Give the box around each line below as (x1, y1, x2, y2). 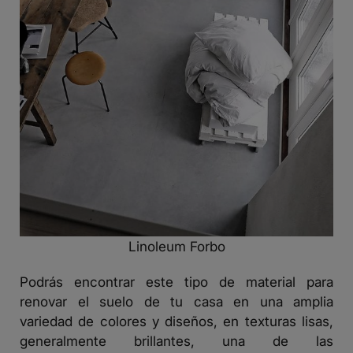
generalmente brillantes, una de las (20, 333, 333, 350)
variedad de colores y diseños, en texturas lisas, (20, 313, 333, 330)
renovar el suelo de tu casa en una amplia (20, 293, 333, 310)
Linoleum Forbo (128, 238, 225, 255)
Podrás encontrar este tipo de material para (20, 273, 333, 291)
